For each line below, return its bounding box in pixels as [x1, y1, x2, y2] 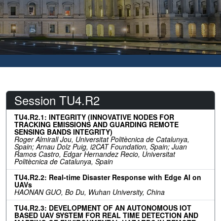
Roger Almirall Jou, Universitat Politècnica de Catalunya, [14, 134, 189, 145]
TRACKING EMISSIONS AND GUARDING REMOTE [14, 119, 179, 130]
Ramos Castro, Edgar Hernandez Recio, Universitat [14, 149, 175, 159]
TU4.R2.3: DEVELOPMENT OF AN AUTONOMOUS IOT [14, 203, 191, 213]
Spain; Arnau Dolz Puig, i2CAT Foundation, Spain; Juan [14, 142, 187, 152]
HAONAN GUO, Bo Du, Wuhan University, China [14, 187, 165, 197]
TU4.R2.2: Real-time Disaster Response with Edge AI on [14, 172, 201, 183]
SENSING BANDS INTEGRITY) [14, 127, 112, 137]
